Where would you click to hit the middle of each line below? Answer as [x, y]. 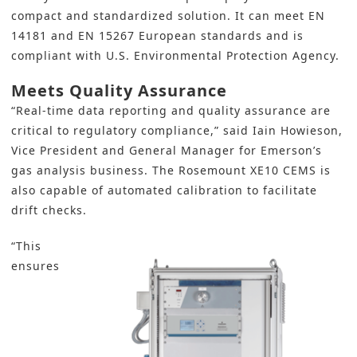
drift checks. [49, 210]
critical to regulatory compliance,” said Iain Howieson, [177, 131]
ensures [35, 266]
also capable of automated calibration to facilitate [164, 190]
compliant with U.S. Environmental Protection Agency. [175, 56]
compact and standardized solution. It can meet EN [168, 16]
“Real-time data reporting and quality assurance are [171, 111]
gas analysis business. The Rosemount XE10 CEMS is [171, 171]
